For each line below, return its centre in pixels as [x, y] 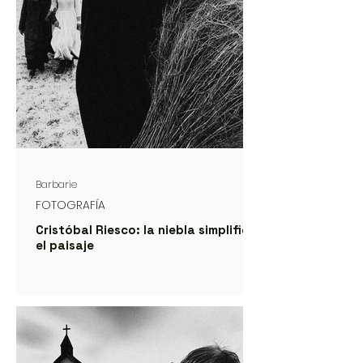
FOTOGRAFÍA [70, 205]
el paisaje [65, 246]
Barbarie [56, 185]
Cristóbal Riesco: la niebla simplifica [146, 230]
